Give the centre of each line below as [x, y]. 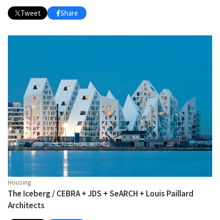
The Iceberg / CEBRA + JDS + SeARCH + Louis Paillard [101, 194]
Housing [20, 182]
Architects [26, 206]
